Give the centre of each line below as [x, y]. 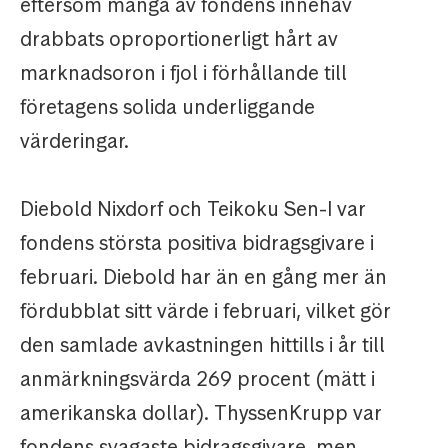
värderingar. [74, 141]
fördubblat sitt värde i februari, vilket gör [205, 311]
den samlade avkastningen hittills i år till [202, 345]
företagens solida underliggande [167, 107]
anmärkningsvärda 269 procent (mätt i [197, 379]
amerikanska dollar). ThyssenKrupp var [201, 413]
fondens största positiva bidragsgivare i [197, 243]
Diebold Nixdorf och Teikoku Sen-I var [193, 209]
